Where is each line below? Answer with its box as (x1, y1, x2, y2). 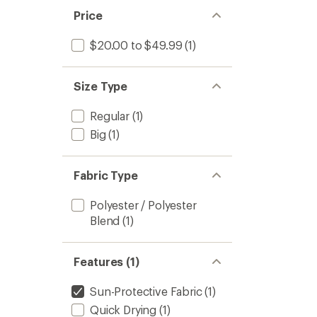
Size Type (74, 79, 128, 93)
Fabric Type (74, 168, 139, 182)
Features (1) (74, 255, 140, 268)
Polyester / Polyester (90, 198, 197, 212)
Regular (90, 109, 129, 122)
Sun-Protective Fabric (90, 284, 202, 298)
